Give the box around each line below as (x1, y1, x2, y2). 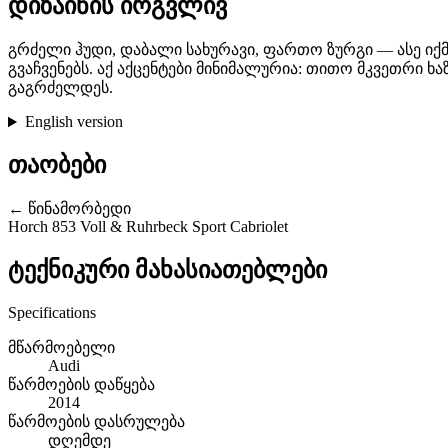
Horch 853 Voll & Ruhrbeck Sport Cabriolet (8, 218, 288, 236)
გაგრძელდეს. (8, 79, 113, 97)
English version (24, 113, 123, 131)
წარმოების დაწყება (8, 375, 155, 393)
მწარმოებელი (8, 338, 115, 356)
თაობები (8, 152, 106, 179)
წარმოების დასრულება (8, 412, 185, 430)
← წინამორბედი (8, 200, 131, 218)
